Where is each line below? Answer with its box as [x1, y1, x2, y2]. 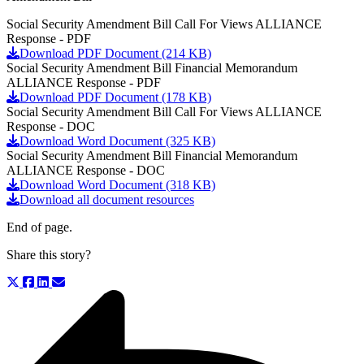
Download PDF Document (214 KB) [19, 45, 211, 60]
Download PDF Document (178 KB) [19, 89, 211, 104]
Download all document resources [19, 192, 194, 206]
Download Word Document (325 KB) [19, 133, 215, 148]
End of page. [6, 219, 72, 234]
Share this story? [6, 247, 91, 262]
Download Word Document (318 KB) [19, 177, 215, 192]
